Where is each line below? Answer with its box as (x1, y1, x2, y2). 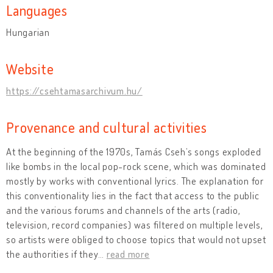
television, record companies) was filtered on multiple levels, (6, 218, 263, 231)
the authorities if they (6, 247, 99, 260)
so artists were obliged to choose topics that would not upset (6, 233, 266, 246)
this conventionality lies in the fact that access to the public (6, 189, 260, 202)
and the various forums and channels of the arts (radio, (6, 204, 241, 216)
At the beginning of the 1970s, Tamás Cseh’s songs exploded (6, 145, 261, 158)
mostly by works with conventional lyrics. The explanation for (6, 174, 264, 187)
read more (106, 247, 150, 260)
